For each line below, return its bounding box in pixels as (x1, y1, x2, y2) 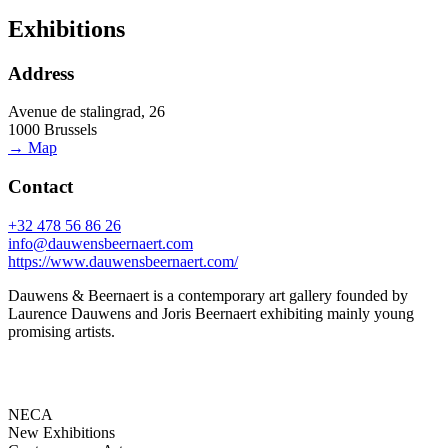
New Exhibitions (8, 423, 115, 441)
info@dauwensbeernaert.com (8, 234, 193, 252)
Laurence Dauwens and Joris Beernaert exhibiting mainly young (8, 304, 414, 322)
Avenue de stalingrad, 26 (8, 103, 165, 121)
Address (8, 62, 74, 84)
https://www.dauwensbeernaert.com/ (8, 252, 238, 270)
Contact (8, 176, 73, 198)
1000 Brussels (8, 121, 97, 139)
